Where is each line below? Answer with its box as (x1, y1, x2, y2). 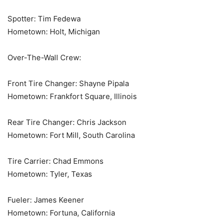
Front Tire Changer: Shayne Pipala (7, 79, 129, 89)
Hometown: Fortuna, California (7, 208, 115, 218)
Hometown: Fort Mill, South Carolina (7, 130, 135, 140)
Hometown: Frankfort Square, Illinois (7, 92, 137, 102)
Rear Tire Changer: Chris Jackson (7, 117, 126, 127)
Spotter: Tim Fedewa (7, 14, 81, 24)
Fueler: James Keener (7, 195, 84, 205)
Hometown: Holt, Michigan (7, 27, 100, 37)
